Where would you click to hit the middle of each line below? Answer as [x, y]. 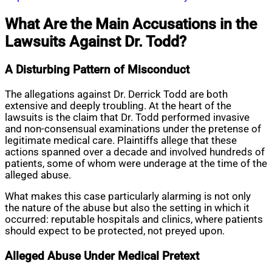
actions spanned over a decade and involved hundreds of [135, 152]
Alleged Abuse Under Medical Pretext [102, 256]
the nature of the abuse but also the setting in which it [127, 208]
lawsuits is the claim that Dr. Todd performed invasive [127, 117]
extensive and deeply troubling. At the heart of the [118, 106]
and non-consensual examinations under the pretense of [133, 129]
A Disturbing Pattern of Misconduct [97, 70]
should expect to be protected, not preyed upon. [115, 231]
